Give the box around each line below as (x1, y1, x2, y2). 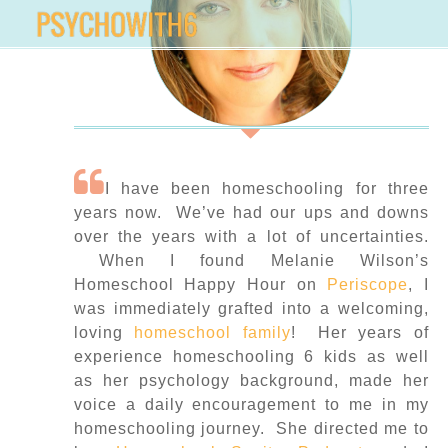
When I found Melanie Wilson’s (73, 251, 429, 269)
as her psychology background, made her (73, 371, 429, 389)
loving (73, 323, 135, 341)
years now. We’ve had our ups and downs (73, 203, 429, 221)
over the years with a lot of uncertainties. (73, 227, 429, 245)
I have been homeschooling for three (104, 179, 429, 197)
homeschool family (134, 323, 291, 341)
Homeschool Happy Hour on (73, 275, 328, 293)
